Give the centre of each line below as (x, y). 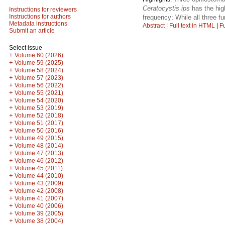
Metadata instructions (38, 24)
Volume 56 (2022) (39, 85)
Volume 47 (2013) (39, 153)
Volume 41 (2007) (39, 198)
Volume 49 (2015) (39, 138)
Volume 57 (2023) (39, 78)
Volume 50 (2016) (39, 131)
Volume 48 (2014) (39, 146)
